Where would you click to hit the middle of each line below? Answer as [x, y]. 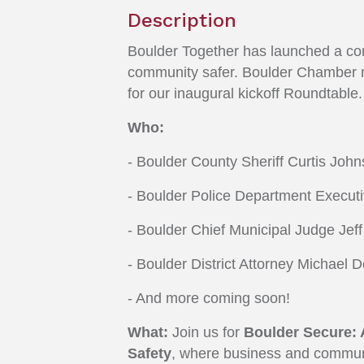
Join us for [206, 333]
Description [182, 21]
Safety [149, 354]
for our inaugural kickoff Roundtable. [245, 94]
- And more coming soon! [209, 299]
